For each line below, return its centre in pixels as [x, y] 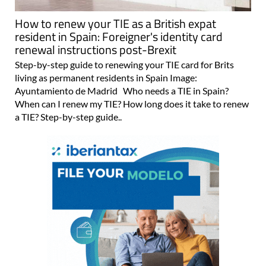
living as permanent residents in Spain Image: [106, 78]
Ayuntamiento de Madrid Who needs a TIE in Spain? [122, 91]
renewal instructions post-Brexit [96, 50]
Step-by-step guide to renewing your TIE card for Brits [124, 65]
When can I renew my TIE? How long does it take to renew [132, 104]
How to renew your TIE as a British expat [115, 24]
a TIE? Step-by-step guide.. [68, 117]
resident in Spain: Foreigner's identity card [119, 37]
